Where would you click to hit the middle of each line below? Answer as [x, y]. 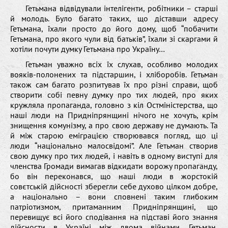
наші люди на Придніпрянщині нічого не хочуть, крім [114, 115]
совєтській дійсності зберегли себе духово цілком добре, [114, 186]
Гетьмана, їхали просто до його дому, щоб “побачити [114, 28]
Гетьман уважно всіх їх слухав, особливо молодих [122, 64]
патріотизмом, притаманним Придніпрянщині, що [114, 206]
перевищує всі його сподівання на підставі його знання [114, 217]
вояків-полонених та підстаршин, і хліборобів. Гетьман [114, 74]
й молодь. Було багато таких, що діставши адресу [114, 18]
